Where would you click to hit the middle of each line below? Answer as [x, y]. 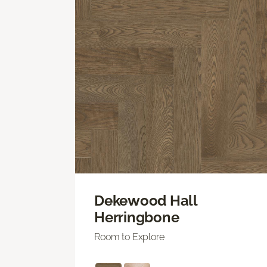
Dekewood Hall [146, 200]
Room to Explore [129, 237]
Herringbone [137, 217]
